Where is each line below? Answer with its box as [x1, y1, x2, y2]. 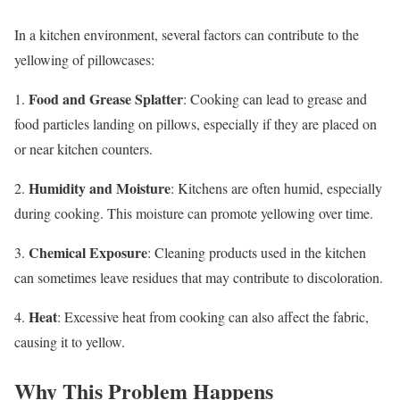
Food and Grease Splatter [29, 88, 183, 110]
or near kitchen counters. [14, 139, 153, 159]
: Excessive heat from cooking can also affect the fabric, [57, 307, 369, 327]
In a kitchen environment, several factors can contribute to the [14, 25, 359, 45]
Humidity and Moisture [29, 178, 171, 199]
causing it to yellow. [14, 332, 125, 352]
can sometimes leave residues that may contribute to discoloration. [14, 268, 383, 287]
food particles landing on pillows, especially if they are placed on [14, 114, 377, 134]
